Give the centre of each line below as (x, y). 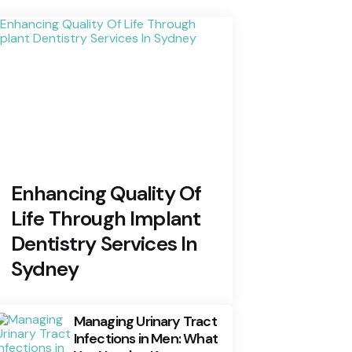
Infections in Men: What (146, 339)
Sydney (44, 269)
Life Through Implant (106, 219)
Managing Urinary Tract (145, 322)
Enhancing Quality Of (106, 194)
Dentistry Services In (104, 244)
